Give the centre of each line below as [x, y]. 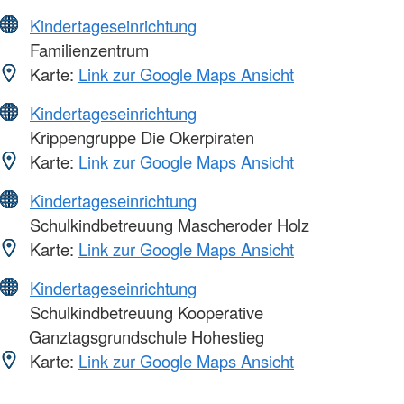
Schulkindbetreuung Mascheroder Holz [167, 225]
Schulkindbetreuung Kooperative [144, 312]
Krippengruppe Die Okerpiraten [140, 138]
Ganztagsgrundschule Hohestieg [147, 337]
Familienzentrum [87, 50]
